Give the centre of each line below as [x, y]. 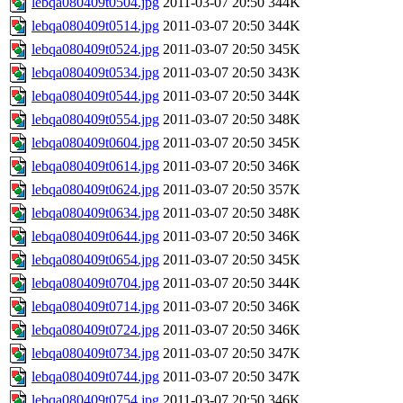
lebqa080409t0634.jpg [95, 213]
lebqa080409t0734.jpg [95, 354]
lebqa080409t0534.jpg [95, 73]
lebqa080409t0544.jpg [95, 96]
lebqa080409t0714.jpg [95, 307]
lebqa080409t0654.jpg [95, 260]
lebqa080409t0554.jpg [95, 120]
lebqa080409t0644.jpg [95, 237]
